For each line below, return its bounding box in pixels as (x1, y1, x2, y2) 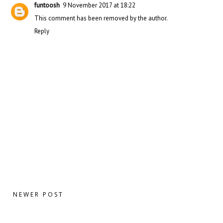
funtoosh (34, 1, 60, 10)
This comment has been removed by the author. (34, 14, 168, 23)
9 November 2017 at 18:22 (63, 1, 135, 10)
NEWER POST (13, 190, 64, 199)
